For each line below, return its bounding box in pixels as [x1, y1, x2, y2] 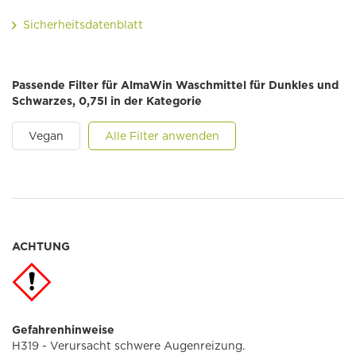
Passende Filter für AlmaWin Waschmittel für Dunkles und [12, 79, 339, 92]
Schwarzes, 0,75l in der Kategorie [12, 95, 202, 108]
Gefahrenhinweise [12, 323, 114, 337]
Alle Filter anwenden [105, 130, 219, 143]
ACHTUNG [12, 240, 70, 253]
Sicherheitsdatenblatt [23, 18, 143, 32]
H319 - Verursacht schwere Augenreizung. [12, 339, 245, 353]
